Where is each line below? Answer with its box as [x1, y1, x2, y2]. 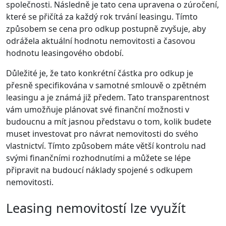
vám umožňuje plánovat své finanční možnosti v [6, 104, 189, 116]
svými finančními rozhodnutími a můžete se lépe [6, 152, 191, 164]
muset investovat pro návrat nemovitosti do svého [6, 128, 198, 140]
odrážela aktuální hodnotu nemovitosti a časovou [6, 35, 195, 47]
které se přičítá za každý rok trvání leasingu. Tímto [6, 11, 198, 23]
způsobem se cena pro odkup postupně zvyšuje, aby [6, 23, 206, 35]
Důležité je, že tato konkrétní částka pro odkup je [6, 68, 193, 79]
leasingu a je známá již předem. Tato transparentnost [6, 92, 209, 103]
